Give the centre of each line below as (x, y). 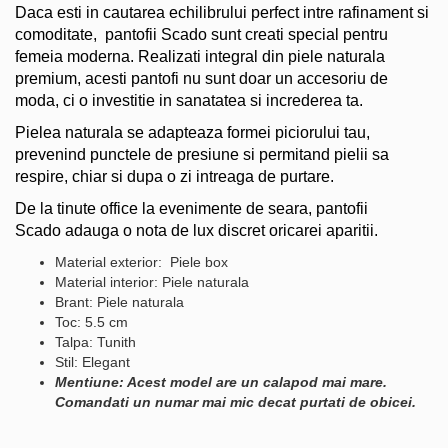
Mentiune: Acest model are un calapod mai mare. (221, 381)
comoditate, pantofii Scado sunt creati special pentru (201, 34)
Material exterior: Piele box (141, 261)
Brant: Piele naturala (119, 301)
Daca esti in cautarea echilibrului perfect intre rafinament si (222, 12)
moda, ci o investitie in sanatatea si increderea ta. (189, 100)
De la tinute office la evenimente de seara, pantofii (191, 208)
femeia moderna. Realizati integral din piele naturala (200, 56)
